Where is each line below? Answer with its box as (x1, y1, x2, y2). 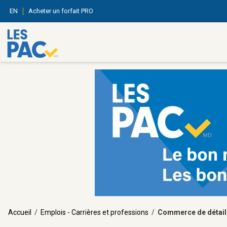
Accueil (8, 208, 31, 216)
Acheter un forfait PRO (28, 7, 93, 15)
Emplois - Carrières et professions (41, 208, 148, 216)
